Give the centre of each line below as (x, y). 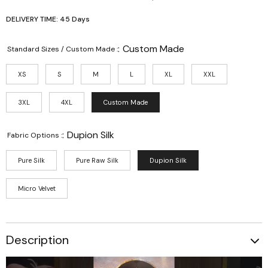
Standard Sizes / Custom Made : (63, 49)
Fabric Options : (35, 135)
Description (37, 240)
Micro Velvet (37, 189)
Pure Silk (31, 161)
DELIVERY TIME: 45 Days (48, 19)
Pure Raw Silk (97, 161)
